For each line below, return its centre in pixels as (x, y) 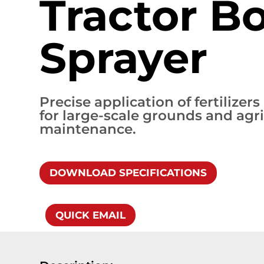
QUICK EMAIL (91, 215)
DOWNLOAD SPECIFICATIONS (128, 173)
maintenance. (88, 129)
